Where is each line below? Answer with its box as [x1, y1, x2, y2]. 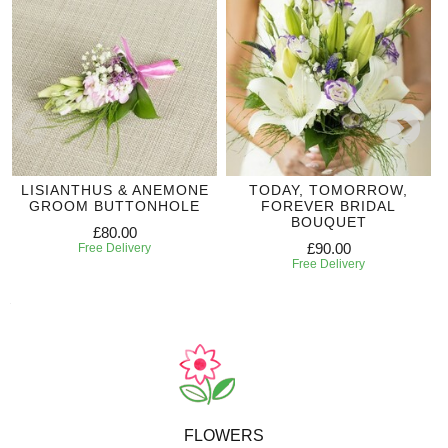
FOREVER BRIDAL [261, 197, 396, 214]
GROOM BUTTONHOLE [29, 197, 200, 214]
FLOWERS [184, 426, 264, 444]
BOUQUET [290, 213, 367, 230]
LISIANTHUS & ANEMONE [20, 181, 209, 198]
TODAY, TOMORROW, [249, 181, 408, 198]
